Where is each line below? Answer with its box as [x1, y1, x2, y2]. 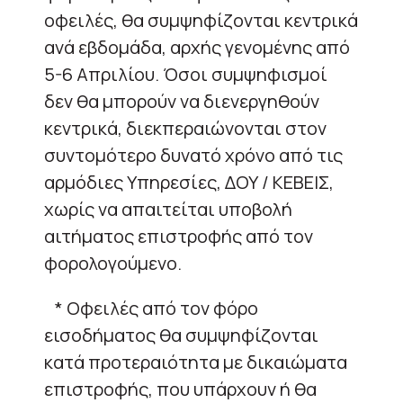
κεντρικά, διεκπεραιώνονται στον [44, 115, 327, 140]
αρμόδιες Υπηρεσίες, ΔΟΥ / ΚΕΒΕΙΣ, [44, 169, 334, 194]
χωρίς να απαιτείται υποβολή [44, 196, 292, 221]
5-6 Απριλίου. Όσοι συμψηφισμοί [44, 61, 327, 86]
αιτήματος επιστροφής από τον [44, 223, 313, 248]
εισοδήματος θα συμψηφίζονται [44, 322, 318, 347]
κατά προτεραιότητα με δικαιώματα [44, 349, 347, 374]
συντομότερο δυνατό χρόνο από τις [44, 142, 343, 167]
